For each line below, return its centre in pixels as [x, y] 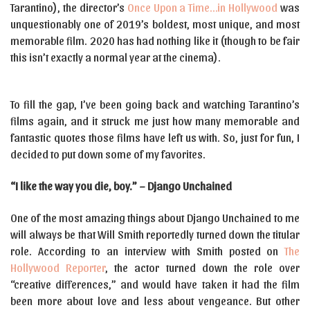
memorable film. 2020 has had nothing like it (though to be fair [155, 40]
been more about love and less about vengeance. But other [155, 301]
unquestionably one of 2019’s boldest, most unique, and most [155, 24]
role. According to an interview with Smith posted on [147, 251]
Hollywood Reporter [58, 267]
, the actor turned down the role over [202, 267]
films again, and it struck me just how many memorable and [155, 121]
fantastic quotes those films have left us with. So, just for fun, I [155, 137]
